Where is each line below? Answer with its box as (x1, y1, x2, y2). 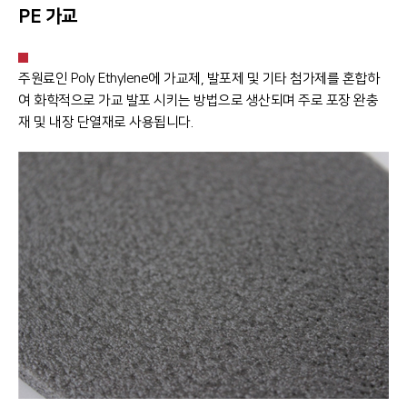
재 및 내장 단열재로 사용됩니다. (18, 114, 193, 130)
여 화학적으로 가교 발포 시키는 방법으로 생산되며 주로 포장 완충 (18, 93, 378, 108)
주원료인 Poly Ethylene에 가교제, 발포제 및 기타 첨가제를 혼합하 (18, 71, 379, 86)
